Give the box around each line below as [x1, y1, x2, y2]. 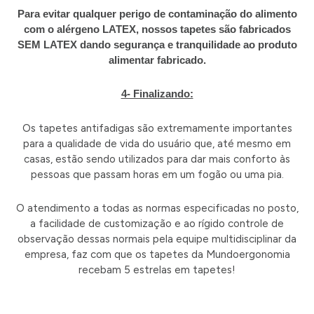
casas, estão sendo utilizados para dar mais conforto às [24, 152, 290, 165]
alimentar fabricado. [108, 54, 206, 67]
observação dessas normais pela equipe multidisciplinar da [18, 232, 296, 245]
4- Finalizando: [121, 88, 193, 100]
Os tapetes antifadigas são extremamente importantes [22, 121, 292, 135]
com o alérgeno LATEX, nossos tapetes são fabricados [23, 23, 291, 36]
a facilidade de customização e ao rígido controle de [30, 217, 284, 230]
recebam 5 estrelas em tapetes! [78, 263, 235, 276]
